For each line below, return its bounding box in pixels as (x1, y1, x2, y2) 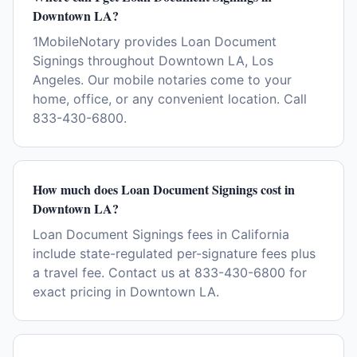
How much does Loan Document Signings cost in (33, 180, 295, 198)
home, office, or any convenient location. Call (33, 91, 307, 107)
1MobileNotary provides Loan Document (33, 33, 277, 49)
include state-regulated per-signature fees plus (33, 245, 316, 261)
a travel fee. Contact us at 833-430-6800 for (33, 265, 307, 280)
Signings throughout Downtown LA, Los (33, 53, 273, 69)
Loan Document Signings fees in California (33, 226, 289, 242)
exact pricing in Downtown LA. (33, 284, 219, 300)
